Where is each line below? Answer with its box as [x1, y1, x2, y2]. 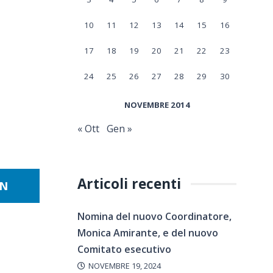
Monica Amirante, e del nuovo [77, 226, 218, 239]
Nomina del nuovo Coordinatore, [77, 210, 232, 223]
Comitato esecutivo [77, 243, 171, 256]
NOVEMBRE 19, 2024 [88, 260, 161, 272]
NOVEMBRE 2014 [124, 99, 190, 110]
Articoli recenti [77, 174, 181, 193]
